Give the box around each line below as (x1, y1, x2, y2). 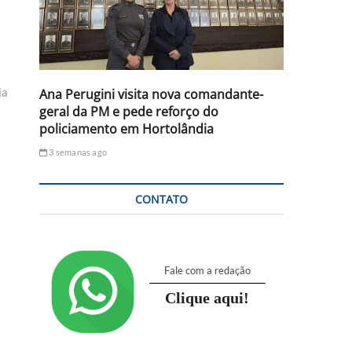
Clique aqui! (165, 288, 250, 306)
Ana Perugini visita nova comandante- (39, 85, 263, 103)
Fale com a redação (163, 263, 251, 277)
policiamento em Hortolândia (39, 119, 214, 137)
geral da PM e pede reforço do (39, 102, 218, 120)
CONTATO (135, 191, 188, 207)
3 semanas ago (47, 146, 108, 157)
